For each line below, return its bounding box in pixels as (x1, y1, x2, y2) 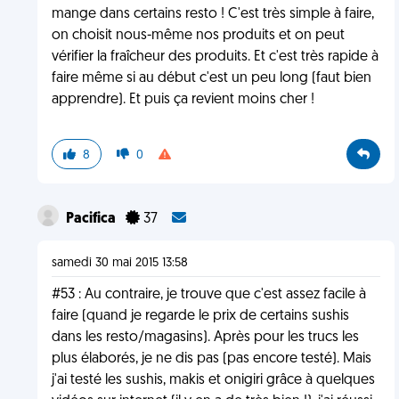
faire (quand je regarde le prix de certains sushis (51, 309, 349, 323)
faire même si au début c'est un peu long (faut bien (51, 71, 371, 85)
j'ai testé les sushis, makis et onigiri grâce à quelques (51, 373, 375, 387)
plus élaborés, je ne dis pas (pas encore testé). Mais (51, 352, 371, 366)
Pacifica (65, 212, 118, 226)
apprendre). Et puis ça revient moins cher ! (51, 93, 314, 107)
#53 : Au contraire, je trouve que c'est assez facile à (51, 288, 366, 302)
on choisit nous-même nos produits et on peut (51, 28, 345, 43)
